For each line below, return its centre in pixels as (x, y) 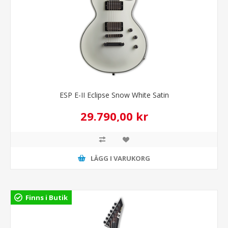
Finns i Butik (47, 198)
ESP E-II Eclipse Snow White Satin (114, 95)
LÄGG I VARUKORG (120, 158)
